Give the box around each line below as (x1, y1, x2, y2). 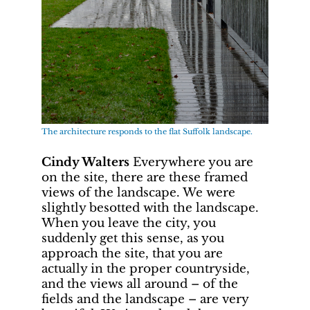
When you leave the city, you (42, 215, 216, 230)
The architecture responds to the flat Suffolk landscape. (42, 127, 253, 137)
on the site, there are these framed (42, 170, 248, 185)
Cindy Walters (42, 154, 129, 170)
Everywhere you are (129, 154, 253, 170)
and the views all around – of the (42, 276, 238, 291)
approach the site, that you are (42, 246, 223, 261)
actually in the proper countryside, (42, 261, 250, 276)
